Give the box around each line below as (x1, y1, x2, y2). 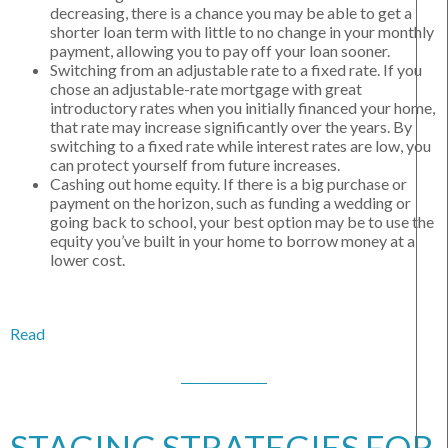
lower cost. (50, 250, 125, 270)
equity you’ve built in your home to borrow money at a (50, 231, 415, 251)
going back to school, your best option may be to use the (50, 212, 434, 232)
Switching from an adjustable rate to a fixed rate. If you (50, 60, 422, 80)
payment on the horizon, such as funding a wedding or (50, 193, 411, 213)
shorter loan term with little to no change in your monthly (50, 22, 434, 42)
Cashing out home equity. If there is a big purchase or (50, 174, 407, 194)
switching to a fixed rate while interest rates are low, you (50, 136, 431, 156)
